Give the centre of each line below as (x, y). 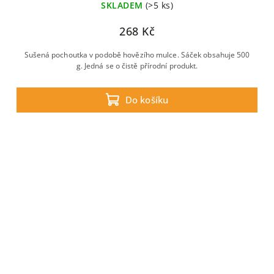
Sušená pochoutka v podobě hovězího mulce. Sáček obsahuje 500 (137, 55)
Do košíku (147, 100)
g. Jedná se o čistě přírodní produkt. (137, 66)
